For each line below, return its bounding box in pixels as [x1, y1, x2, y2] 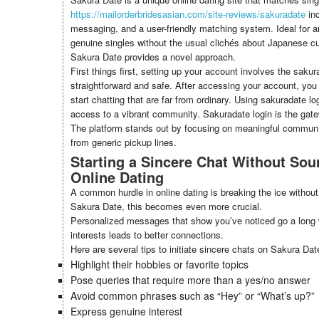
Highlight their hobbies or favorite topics [70, 257, 249, 271]
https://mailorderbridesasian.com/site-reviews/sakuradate [70, 7, 305, 21]
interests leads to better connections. [70, 228, 224, 241]
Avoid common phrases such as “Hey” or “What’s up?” [70, 288, 315, 303]
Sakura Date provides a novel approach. [70, 50, 236, 63]
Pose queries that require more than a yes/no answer [70, 273, 310, 287]
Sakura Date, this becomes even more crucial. [70, 199, 262, 213]
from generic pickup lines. [70, 135, 177, 149]
